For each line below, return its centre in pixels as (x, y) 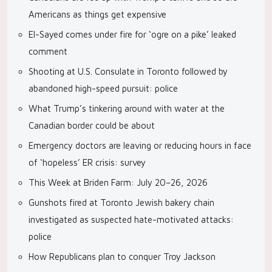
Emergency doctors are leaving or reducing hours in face (140, 145)
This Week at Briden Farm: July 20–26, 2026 (118, 182)
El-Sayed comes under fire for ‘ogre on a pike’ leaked (132, 34)
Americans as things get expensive (97, 14)
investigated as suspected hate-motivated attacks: (131, 219)
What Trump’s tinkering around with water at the (127, 108)
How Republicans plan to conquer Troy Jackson (122, 257)
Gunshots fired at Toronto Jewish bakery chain (121, 202)
